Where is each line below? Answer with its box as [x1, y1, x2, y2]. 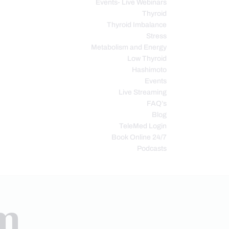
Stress [146, 32, 167, 40]
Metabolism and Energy [91, 43, 167, 51]
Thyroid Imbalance [107, 20, 167, 29]
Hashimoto [132, 65, 167, 74]
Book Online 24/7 [111, 133, 167, 141]
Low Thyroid [127, 54, 167, 62]
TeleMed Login [119, 122, 167, 130]
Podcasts [137, 144, 167, 152]
